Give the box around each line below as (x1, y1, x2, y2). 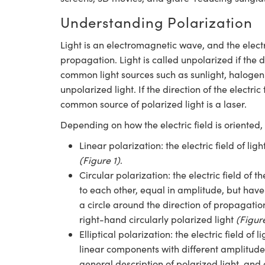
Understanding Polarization (60, 12, 253, 31)
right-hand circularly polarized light (79, 213, 236, 225)
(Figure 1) (79, 154, 120, 166)
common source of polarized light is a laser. (60, 98, 247, 110)
